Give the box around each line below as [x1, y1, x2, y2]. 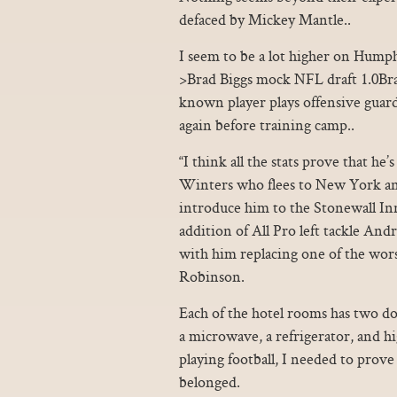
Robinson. [179, 266, 245, 286]
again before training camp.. [179, 114, 354, 135]
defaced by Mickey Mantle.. [179, 9, 351, 29]
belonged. [179, 371, 240, 392]
